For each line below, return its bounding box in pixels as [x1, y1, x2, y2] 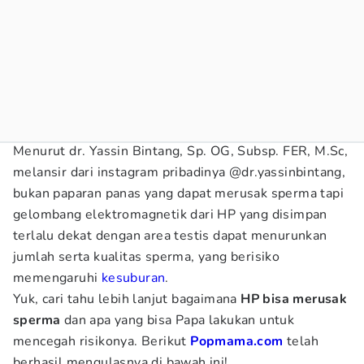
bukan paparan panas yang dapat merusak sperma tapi [13, 184, 344, 202]
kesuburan [101, 269, 166, 287]
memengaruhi [13, 269, 102, 287]
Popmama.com [190, 332, 284, 350]
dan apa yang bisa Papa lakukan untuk [60, 311, 295, 329]
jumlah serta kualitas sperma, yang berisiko [13, 248, 280, 266]
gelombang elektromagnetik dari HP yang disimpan [13, 206, 327, 223]
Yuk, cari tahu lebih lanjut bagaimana [13, 290, 237, 308]
